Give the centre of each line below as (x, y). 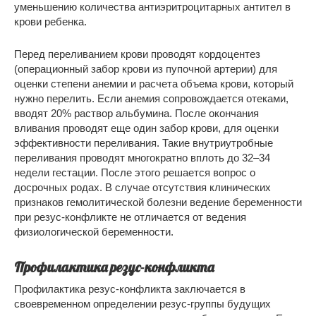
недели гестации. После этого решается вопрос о (135, 172)
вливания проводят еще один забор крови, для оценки (146, 128)
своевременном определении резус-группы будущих (142, 303)
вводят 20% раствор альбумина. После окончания (136, 113)
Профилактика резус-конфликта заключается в (130, 288)
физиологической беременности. (94, 231)
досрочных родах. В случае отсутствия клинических (142, 187)
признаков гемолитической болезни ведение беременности (158, 202)
